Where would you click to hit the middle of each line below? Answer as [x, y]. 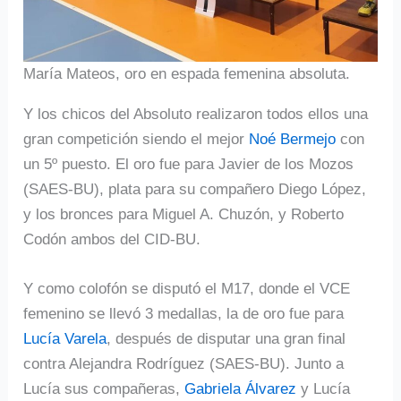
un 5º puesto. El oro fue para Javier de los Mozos [189, 164]
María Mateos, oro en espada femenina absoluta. [187, 73]
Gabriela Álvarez [241, 388]
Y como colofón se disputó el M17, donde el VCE [187, 288]
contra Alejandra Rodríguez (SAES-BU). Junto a [184, 363]
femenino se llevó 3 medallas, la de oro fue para [184, 313]
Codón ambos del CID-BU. [112, 239]
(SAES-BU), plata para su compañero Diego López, [195, 189]
